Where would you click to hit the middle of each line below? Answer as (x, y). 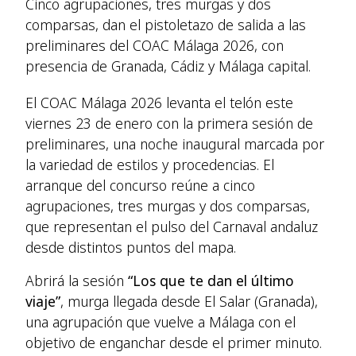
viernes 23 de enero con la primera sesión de (169, 123)
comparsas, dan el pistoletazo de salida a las (166, 25)
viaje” (43, 301)
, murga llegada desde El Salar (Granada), (189, 301)
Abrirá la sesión (77, 281)
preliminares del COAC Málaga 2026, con (155, 45)
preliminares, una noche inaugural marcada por (175, 144)
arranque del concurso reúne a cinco (140, 185)
